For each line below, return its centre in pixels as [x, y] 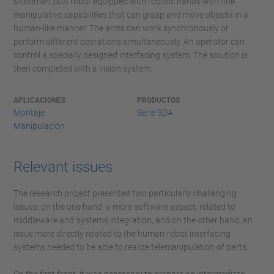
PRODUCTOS [158, 100]
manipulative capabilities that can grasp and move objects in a [131, 15]
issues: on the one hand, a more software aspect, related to [124, 207]
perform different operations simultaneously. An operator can [129, 42]
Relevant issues [63, 167]
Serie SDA [155, 113]
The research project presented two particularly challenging [125, 193]
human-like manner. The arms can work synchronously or [121, 28]
